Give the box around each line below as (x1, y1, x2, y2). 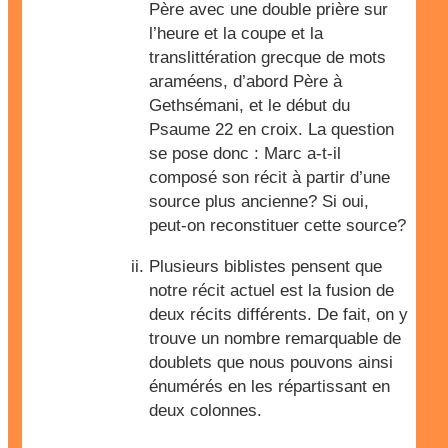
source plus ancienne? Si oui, (149, 192, 369, 211)
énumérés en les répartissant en (149, 377, 390, 396)
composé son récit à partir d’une (149, 168, 390, 187)
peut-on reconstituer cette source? (149, 216, 406, 235)
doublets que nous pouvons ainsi (149, 353, 393, 372)
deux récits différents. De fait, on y (149, 305, 408, 324)
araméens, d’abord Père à (149, 72, 342, 91)
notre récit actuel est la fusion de (149, 281, 394, 300)
